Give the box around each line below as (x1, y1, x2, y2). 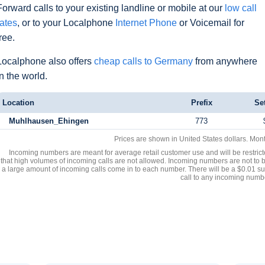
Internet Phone (115, 18, 177, 28)
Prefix (190, 98, 212, 107)
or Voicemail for (177, 18, 244, 28)
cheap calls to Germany (94, 56, 193, 66)
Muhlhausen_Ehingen (8, 117, 89, 125)
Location (2, 98, 34, 107)
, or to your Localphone (17, 18, 115, 28)
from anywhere (193, 56, 257, 66)
